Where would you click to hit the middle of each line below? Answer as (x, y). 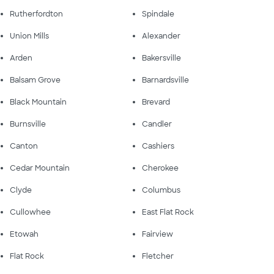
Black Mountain (38, 102)
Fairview (157, 234)
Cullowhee (30, 212)
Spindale (158, 14)
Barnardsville (165, 80)
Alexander (161, 36)
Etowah (24, 234)
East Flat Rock (168, 212)
